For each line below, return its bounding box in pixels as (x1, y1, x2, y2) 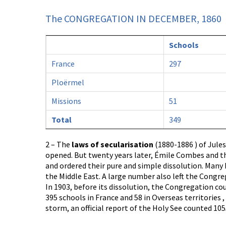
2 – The (45, 139, 72, 149)
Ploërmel (51, 77, 84, 87)
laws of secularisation (72, 139, 153, 149)
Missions (51, 96, 81, 106)
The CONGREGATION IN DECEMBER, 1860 (45, 12, 221, 25)
